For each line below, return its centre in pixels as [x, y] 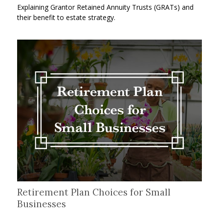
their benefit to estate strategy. [66, 18]
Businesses [42, 204]
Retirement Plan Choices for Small [94, 192]
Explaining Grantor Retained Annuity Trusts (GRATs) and [105, 7]
